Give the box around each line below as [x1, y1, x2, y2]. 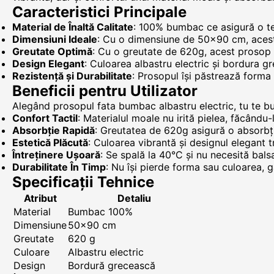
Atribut [23, 192, 57, 204]
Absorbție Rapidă [12, 124, 95, 136]
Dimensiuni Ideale [12, 33, 97, 45]
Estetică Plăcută [12, 136, 88, 149]
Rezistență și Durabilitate [12, 70, 132, 82]
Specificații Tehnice [12, 173, 154, 191]
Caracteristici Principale [12, 3, 187, 21]
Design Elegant [12, 57, 84, 70]
